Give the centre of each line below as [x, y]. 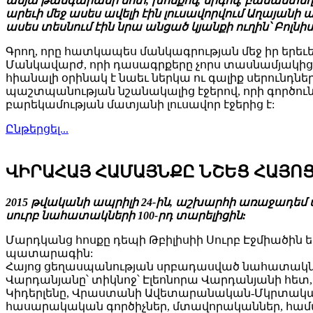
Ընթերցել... [37, 129]
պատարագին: [49, 253]
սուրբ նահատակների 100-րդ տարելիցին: [126, 215]
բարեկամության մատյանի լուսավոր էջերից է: [140, 104]
